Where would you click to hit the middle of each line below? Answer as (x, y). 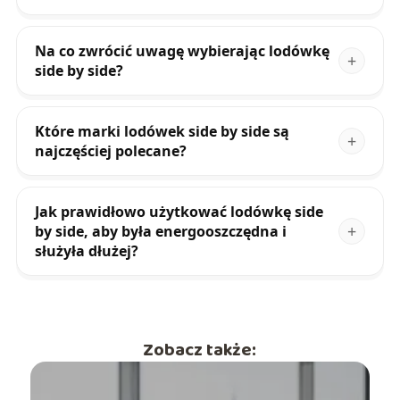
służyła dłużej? (86, 251)
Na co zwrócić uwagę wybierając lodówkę (182, 51)
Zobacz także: (200, 350)
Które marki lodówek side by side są (162, 132)
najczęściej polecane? (110, 151)
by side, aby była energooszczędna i (160, 232)
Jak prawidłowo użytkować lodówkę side (179, 212)
